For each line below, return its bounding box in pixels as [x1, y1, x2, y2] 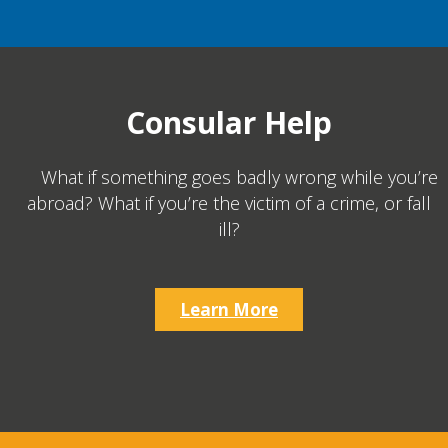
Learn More [180, 298, 278, 321]
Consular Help [126, 102, 332, 143]
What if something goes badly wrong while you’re [40, 165, 438, 189]
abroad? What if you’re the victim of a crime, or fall [27, 191, 431, 215]
